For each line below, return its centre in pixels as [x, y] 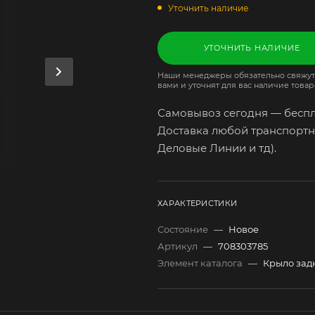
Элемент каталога [201, 263]
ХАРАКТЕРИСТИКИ [198, 203]
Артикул [179, 246]
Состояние [184, 229]
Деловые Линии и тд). [217, 148]
